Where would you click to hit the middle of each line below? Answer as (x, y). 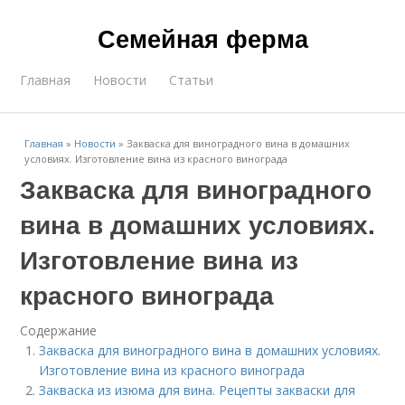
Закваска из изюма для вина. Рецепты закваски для (198, 390)
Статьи (192, 80)
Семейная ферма (202, 38)
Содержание (59, 330)
